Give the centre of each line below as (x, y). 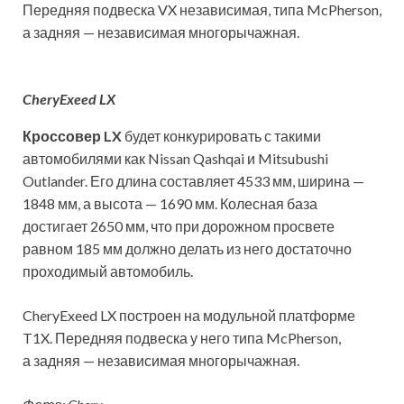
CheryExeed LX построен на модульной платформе (189, 316)
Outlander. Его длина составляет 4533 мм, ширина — (193, 181)
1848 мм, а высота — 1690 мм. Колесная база (170, 204)
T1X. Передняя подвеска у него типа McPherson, (182, 338)
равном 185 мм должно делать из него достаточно (187, 249)
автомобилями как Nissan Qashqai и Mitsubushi (175, 159)
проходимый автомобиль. (108, 271)
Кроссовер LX (72, 136)
